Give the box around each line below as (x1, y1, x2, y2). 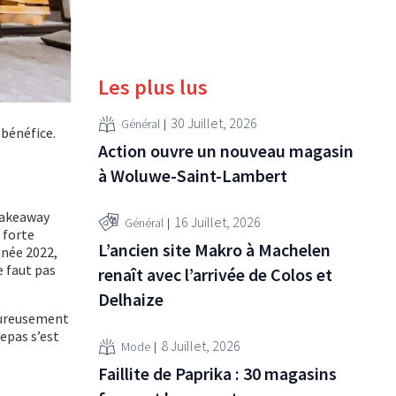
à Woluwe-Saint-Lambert (98, 164, 287, 187)
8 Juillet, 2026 (161, 337, 240, 355)
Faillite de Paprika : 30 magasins (98, 362, 337, 385)
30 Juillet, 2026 (171, 114, 257, 133)
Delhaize (98, 287, 164, 310)
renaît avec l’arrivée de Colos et (98, 263, 332, 286)
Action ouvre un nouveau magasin (98, 139, 354, 162)
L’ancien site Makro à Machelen (98, 238, 331, 261)
